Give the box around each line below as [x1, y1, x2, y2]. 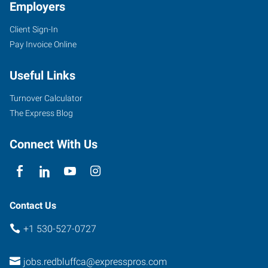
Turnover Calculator [10, 93, 83, 103]
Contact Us [10, 200, 56, 211]
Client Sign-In [10, 25, 58, 34]
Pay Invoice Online [10, 39, 77, 49]
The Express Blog [10, 108, 73, 118]
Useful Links [10, 68, 75, 83]
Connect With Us [10, 137, 98, 151]
